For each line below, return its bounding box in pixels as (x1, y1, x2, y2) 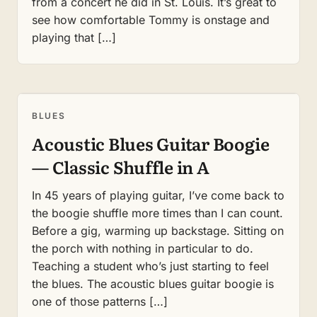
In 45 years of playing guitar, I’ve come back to (32, 188, 284, 203)
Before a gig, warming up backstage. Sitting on (32, 224, 284, 238)
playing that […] (32, 30, 116, 45)
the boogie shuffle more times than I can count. (32, 206, 283, 221)
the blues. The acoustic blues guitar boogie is (32, 277, 274, 292)
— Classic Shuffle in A (32, 154, 209, 180)
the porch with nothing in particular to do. (32, 241, 253, 256)
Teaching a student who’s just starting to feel (32, 259, 269, 274)
